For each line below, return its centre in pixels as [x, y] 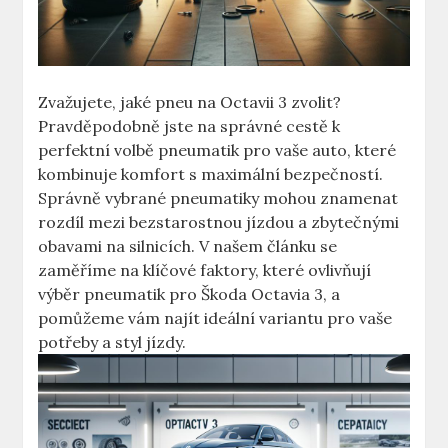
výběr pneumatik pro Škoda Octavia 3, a [189, 294]
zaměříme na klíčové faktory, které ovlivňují [205, 270]
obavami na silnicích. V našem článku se [188, 246]
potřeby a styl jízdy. [112, 342]
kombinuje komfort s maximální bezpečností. [211, 174]
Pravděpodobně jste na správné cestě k [189, 126]
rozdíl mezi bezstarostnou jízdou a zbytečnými [219, 222]
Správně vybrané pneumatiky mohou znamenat [218, 198]
